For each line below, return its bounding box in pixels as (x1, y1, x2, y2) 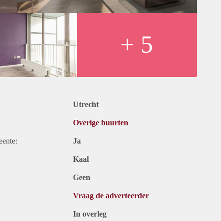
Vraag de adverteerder (73, 191, 149, 200)
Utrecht (73, 100, 99, 109)
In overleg (73, 210, 107, 219)
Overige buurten (73, 118, 128, 127)
